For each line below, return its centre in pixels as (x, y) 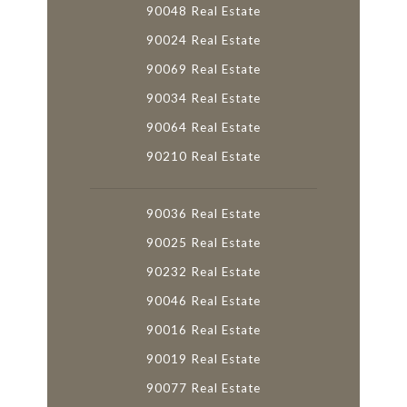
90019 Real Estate (203, 359)
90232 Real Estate (203, 272)
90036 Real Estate (203, 214)
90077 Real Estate (203, 388)
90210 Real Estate (203, 157)
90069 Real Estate (203, 69)
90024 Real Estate (203, 40)
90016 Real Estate (203, 330)
